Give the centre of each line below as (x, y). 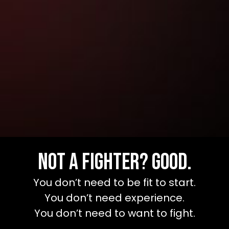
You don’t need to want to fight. (114, 213)
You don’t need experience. (114, 198)
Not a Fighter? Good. (114, 163)
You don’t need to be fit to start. (114, 183)
